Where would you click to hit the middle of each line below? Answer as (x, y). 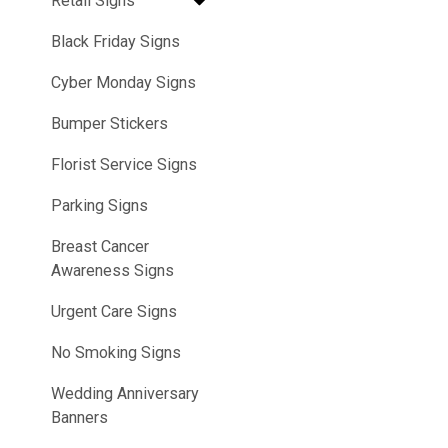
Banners (79, 418)
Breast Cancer (100, 247)
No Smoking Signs (116, 353)
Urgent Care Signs (114, 312)
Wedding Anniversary (125, 394)
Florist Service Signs (124, 165)
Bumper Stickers (109, 124)
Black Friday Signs (115, 42)
